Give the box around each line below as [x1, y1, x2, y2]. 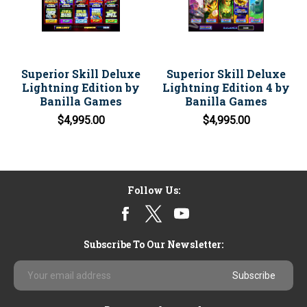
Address [14, 274, 55, 287]
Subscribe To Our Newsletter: [84, 238, 223, 251]
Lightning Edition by [22, 80, 140, 95]
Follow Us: [127, 184, 180, 197]
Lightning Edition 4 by [162, 80, 290, 95]
